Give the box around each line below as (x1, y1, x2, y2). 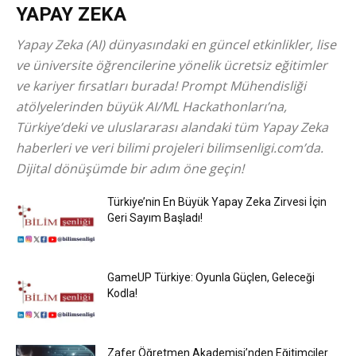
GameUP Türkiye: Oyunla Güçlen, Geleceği (107, 271, 315, 284)
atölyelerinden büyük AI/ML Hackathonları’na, (16, 98, 287, 115)
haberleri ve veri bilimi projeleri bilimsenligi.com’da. (16, 139, 323, 157)
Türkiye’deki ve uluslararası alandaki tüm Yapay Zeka (16, 118, 328, 136)
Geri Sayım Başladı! (107, 211, 203, 224)
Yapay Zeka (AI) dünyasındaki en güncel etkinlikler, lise (16, 36, 336, 53)
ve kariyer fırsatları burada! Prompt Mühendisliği (16, 77, 306, 95)
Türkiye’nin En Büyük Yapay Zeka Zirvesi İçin (107, 195, 327, 208)
